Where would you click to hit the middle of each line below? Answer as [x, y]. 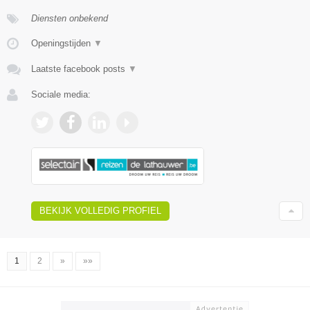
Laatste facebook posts [80, 69]
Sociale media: [61, 95]
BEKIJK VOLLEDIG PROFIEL [100, 210]
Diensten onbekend [70, 19]
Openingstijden [62, 44]
